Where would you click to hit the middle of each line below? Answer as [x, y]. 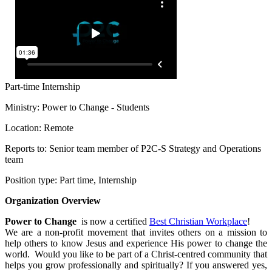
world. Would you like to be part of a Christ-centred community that [136, 254]
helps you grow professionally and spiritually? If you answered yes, [136, 265]
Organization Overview [53, 200]
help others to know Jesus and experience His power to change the [136, 243]
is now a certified [114, 221]
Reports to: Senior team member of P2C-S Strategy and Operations [133, 148]
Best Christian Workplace [198, 221]
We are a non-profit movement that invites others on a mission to [136, 232]
